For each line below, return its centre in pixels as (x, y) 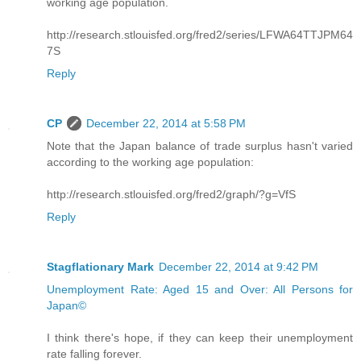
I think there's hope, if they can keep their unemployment (200, 338)
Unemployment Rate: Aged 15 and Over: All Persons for (200, 290)
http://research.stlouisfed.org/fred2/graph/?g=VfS (171, 195)
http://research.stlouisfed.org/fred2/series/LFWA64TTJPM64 (200, 35)
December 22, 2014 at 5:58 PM (166, 124)
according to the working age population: (150, 162)
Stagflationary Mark (100, 267)
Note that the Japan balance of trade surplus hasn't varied (200, 146)
